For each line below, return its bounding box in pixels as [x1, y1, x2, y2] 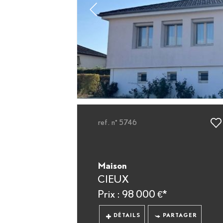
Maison [97, 160, 127, 171]
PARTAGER [162, 212, 197, 219]
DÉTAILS [113, 212, 141, 219]
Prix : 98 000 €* [97, 188, 167, 200]
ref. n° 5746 [97, 117, 137, 127]
